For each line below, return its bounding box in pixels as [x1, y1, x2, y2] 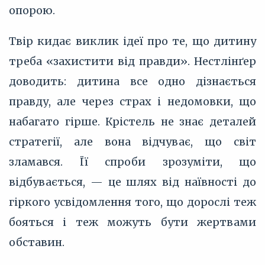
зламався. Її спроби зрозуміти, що [9, 155, 256, 169]
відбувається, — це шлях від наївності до [9, 175, 256, 189]
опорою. [9, 4, 55, 17]
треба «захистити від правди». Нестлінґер [9, 54, 256, 68]
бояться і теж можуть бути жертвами [9, 215, 256, 229]
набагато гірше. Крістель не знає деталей [9, 115, 256, 128]
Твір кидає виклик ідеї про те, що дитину [9, 34, 256, 48]
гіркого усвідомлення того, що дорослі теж [9, 195, 256, 209]
